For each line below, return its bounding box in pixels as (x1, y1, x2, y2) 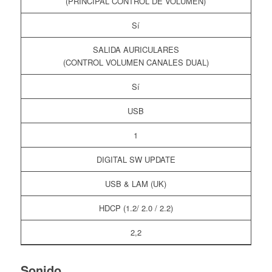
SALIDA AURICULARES (92, 44, 179, 56)
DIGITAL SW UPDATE (96, 154, 175, 166)
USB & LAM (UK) (105, 178, 167, 190)
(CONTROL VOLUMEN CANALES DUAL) (63, 56, 209, 69)
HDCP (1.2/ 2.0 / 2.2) (98, 202, 173, 214)
